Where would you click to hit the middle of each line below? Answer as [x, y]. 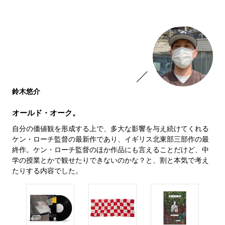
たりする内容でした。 [47, 171]
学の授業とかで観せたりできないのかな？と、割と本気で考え [110, 160]
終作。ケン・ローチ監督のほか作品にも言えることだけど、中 [110, 149]
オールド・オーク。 [46, 113]
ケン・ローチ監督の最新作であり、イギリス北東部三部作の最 [110, 139]
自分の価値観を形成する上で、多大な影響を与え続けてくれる [110, 128]
